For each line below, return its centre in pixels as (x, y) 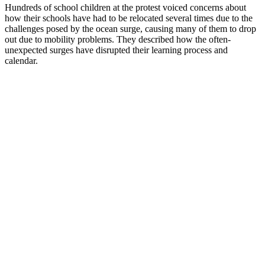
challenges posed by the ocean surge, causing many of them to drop (130, 29)
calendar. (21, 61)
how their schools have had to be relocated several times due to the (129, 18)
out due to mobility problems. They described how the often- (118, 40)
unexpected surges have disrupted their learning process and (116, 50)
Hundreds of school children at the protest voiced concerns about (125, 8)
